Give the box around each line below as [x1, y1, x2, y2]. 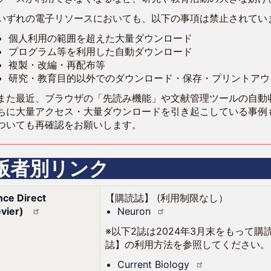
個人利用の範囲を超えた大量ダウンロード [8, 32, 193, 44]
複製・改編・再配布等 [8, 59, 106, 71]
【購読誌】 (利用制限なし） [105, 192, 229, 204]
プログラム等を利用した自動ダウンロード [8, 45, 193, 57]
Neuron [117, 205, 151, 217]
